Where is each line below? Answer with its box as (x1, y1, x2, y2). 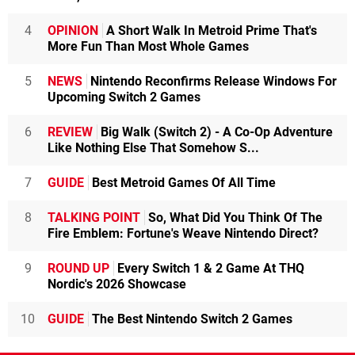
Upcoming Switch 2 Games (48, 90, 200, 105)
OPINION (48, 23, 98, 39)
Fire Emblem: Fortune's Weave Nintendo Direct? (48, 226, 319, 242)
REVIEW (48, 124, 93, 140)
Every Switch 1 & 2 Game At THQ (114, 261, 304, 277)
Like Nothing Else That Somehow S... (48, 140, 259, 156)
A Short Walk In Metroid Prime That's (103, 23, 317, 39)
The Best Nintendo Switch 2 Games (89, 311, 292, 327)
